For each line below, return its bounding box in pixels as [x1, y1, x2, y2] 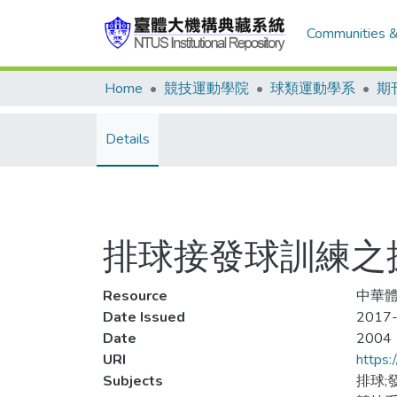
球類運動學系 [270, 79, 355, 98]
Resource [103, 286, 167, 306]
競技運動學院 [164, 79, 249, 98]
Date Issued [103, 307, 185, 327]
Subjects [103, 371, 163, 391]
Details [105, 129, 150, 149]
